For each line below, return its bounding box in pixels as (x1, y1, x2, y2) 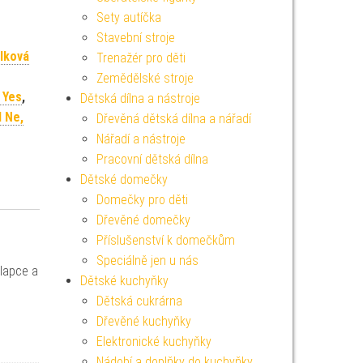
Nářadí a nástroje (96, 131, 186, 147)
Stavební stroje (96, 30, 175, 45)
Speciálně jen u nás (96, 253, 199, 268)
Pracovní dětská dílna (96, 152, 208, 167)
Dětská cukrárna (96, 293, 182, 309)
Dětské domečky (79, 172, 168, 187)
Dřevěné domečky (96, 212, 190, 228)
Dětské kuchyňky (79, 273, 169, 288)
